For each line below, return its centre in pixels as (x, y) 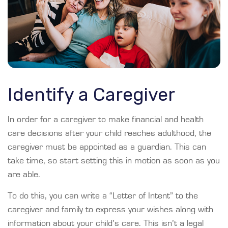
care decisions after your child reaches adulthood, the (109, 133)
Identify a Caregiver (91, 94)
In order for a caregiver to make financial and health (106, 120)
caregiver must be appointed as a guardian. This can (107, 147)
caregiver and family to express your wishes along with (110, 210)
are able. (24, 175)
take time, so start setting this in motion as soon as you (114, 161)
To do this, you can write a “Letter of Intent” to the (103, 196)
